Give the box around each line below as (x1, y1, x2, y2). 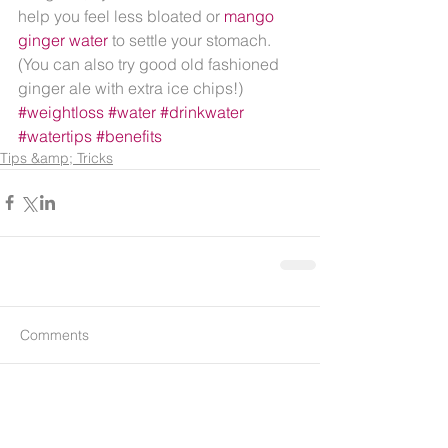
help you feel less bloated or (18, 5, 224, 26)
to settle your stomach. (112, 29, 279, 50)
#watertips (18, 125, 92, 146)
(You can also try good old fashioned (18, 53, 283, 74)
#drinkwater (160, 101, 244, 122)
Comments (20, 325, 89, 344)
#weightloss (18, 101, 104, 122)
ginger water (18, 29, 112, 50)
